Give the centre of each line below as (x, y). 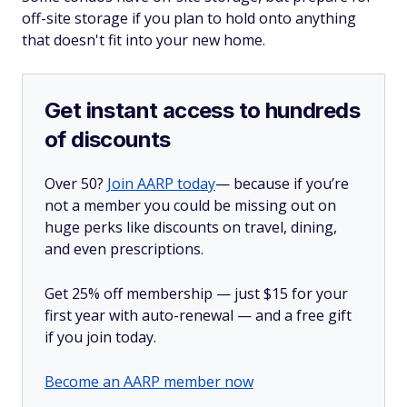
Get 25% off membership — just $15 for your (196, 293)
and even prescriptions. (124, 249)
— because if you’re (282, 184)
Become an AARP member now (149, 382)
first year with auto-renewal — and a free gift (198, 315)
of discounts (108, 139)
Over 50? (76, 184)
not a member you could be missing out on (190, 205)
